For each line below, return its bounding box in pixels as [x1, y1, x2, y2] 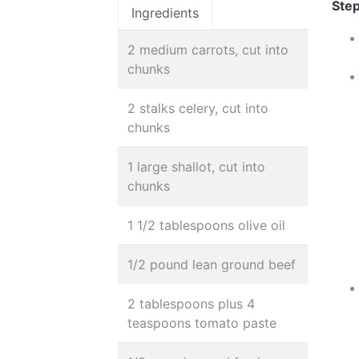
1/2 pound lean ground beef [127, 256, 296, 272]
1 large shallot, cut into [127, 159, 265, 175]
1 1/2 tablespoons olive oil [127, 217, 285, 233]
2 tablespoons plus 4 [127, 296, 255, 312]
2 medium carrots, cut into [127, 42, 288, 58]
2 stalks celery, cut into [127, 100, 268, 116]
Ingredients [131, 5, 199, 21]
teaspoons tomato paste [127, 315, 276, 331]
